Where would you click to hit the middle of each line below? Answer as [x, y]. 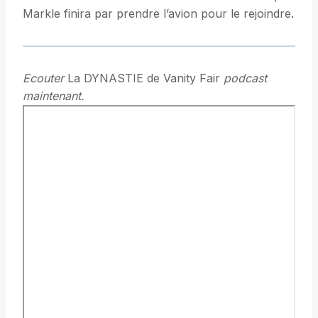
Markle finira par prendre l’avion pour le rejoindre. [158, 14]
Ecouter [43, 78]
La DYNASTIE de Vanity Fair [144, 78]
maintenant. [54, 96]
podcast [245, 78]
